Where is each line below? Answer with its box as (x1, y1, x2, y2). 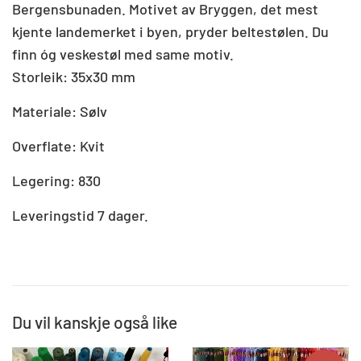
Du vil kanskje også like (12, 311, 177, 332)
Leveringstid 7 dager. (12, 205, 148, 224)
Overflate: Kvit (12, 136, 105, 155)
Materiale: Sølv (12, 102, 107, 120)
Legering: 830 (12, 171, 101, 189)
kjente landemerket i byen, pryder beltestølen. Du (12, 22, 329, 40)
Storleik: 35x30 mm (12, 67, 135, 85)
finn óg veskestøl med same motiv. (12, 44, 234, 63)
